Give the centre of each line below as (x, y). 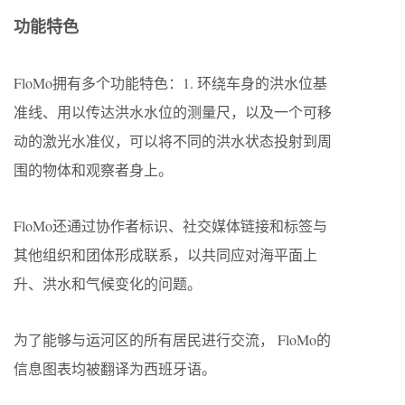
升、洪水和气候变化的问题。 (108, 283)
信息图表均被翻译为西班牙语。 (115, 368)
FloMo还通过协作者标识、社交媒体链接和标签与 (170, 225)
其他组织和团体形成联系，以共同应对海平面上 (165, 254)
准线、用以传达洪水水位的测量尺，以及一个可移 (173, 111)
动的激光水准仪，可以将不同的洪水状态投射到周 (173, 140)
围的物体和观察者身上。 (93, 169)
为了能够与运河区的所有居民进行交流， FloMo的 (172, 339)
